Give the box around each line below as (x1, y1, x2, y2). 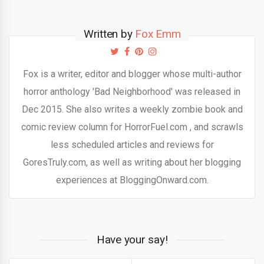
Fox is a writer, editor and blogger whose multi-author (22, 68, 242, 80)
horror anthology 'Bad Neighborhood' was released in (24, 85, 240, 97)
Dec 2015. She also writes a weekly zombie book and (21, 103, 243, 115)
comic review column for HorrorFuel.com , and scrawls (21, 121, 243, 133)
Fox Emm (135, 27, 181, 41)
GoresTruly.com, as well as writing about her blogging (23, 156, 241, 168)
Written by (83, 27, 135, 41)
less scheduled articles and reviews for (50, 138, 214, 150)
